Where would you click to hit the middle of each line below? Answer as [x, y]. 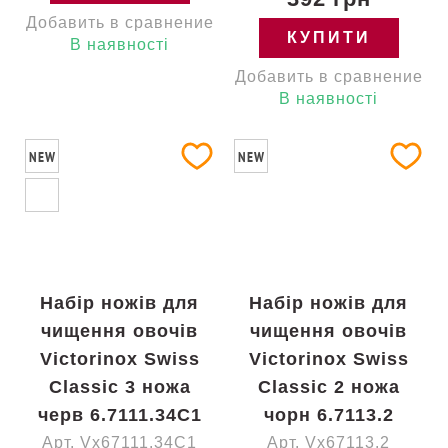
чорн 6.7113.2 [328, 415]
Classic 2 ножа [328, 387]
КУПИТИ [328, 37]
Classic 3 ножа [119, 387]
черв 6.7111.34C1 [119, 415]
